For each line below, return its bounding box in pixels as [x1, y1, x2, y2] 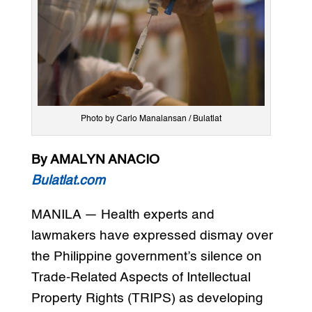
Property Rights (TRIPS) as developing [31, 292, 263, 306]
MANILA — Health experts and [31, 208, 214, 222]
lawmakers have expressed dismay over [31, 229, 273, 243]
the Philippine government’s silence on [31, 250, 262, 264]
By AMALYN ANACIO [31, 153, 159, 167]
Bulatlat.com [31, 174, 105, 188]
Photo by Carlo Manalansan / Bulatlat [80, 115, 221, 124]
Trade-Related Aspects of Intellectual [31, 271, 251, 285]
